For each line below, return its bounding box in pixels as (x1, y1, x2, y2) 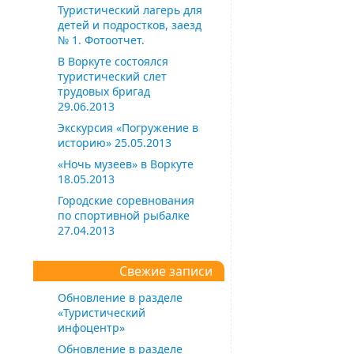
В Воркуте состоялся (57, 53, 168, 69)
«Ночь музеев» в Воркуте (57, 156, 194, 171)
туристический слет (57, 68, 167, 84)
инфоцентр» (57, 319, 125, 335)
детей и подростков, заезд (57, 17, 201, 32)
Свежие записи (119, 262, 213, 280)
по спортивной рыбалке (57, 207, 190, 223)
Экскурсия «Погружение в (57, 119, 198, 135)
